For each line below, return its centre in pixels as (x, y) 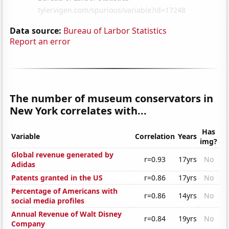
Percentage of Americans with (65, 191)
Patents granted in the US (57, 178)
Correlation (155, 136)
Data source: (36, 30)
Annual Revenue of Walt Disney (67, 214)
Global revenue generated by (63, 155)
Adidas (24, 165)
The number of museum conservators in (112, 98)
